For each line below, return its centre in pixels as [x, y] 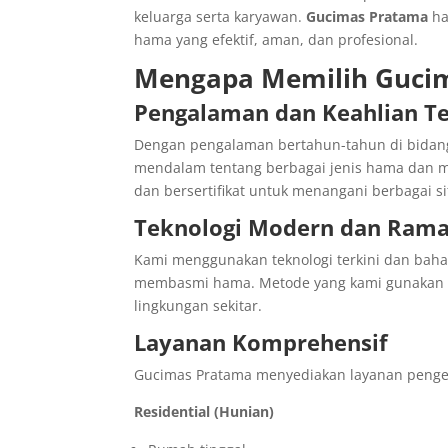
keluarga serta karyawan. [220, 17]
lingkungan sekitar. [198, 306]
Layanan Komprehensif [261, 342]
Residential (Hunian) [204, 412]
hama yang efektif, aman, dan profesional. [276, 40]
